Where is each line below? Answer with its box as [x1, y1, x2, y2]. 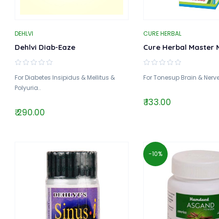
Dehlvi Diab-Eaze [15, 42, 75, 52]
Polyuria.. [15, 83, 41, 92]
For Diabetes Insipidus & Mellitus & [15, 73, 115, 82]
